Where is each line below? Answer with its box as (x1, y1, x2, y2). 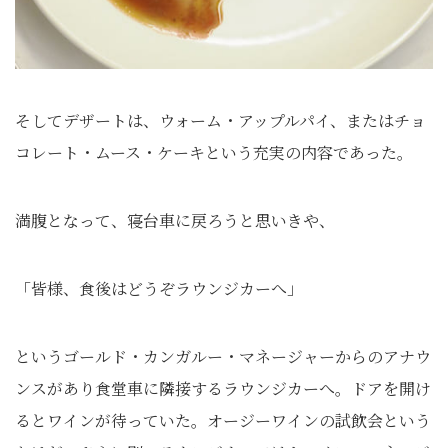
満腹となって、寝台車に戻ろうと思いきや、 (15, 209, 335, 232)
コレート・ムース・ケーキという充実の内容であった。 (15, 141, 413, 164)
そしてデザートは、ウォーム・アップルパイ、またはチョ (15, 109, 426, 132)
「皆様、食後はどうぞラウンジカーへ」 (15, 277, 303, 300)
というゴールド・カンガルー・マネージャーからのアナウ (15, 345, 431, 368)
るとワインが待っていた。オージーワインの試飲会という (15, 409, 431, 432)
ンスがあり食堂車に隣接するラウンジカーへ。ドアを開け (15, 377, 431, 400)
